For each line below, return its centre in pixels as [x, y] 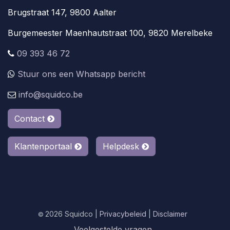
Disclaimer [170, 214]
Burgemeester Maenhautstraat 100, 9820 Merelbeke [110, 33]
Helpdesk [122, 147]
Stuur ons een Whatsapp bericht [81, 74]
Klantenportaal [44, 147]
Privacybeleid [124, 214]
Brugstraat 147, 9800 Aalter [62, 13]
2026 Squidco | [72, 214]
